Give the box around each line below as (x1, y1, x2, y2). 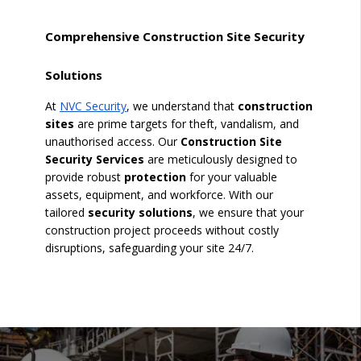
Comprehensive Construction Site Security (45, 27, 305, 44)
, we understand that (127, 98, 238, 114)
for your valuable (186, 168, 277, 185)
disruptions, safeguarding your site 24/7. (45, 239, 254, 255)
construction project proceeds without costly (45, 222, 279, 238)
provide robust (45, 168, 124, 185)
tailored (45, 204, 88, 220)
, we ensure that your (193, 204, 304, 220)
